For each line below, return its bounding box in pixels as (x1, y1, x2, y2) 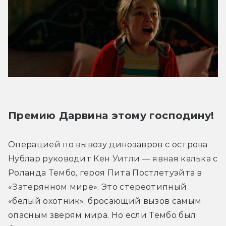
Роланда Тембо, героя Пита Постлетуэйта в (8, 167, 202, 178)
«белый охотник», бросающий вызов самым (8, 196, 202, 206)
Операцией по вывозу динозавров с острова (8, 139, 208, 149)
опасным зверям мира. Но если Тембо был (8, 210, 196, 220)
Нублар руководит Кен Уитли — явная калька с (8, 153, 218, 163)
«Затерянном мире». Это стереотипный (8, 182, 187, 192)
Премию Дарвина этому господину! (8, 109, 214, 122)
